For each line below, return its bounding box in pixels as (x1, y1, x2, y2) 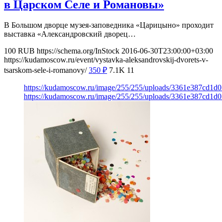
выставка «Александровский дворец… (4, 30, 136, 39)
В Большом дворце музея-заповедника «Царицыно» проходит (4, 21, 214, 30)
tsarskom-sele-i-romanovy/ (4, 66, 87, 75)
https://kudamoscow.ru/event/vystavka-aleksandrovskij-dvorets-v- (4, 55, 208, 64)
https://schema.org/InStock (37, 47, 119, 55)
